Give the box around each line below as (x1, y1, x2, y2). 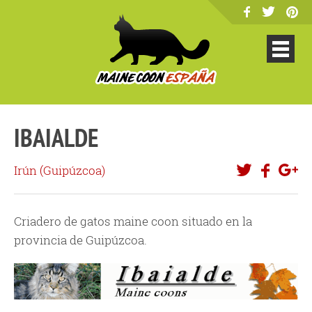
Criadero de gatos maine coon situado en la (14, 213, 252, 229)
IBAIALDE (14, 121, 98, 154)
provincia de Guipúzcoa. (14, 232, 147, 248)
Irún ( (14, 162, 43, 178)
